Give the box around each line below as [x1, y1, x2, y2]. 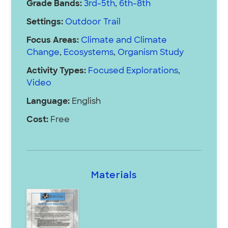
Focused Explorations [88, 67, 179, 76]
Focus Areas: [26, 37, 79, 45]
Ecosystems [64, 49, 114, 58]
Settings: [26, 18, 64, 27]
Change [26, 49, 60, 58]
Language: [26, 98, 70, 106]
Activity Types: [26, 67, 87, 76]
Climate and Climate [81, 37, 167, 45]
